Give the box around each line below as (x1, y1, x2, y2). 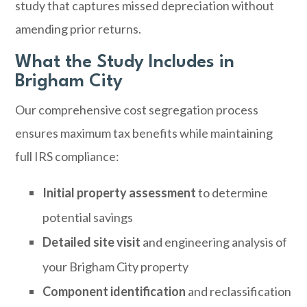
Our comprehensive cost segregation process (15, 102, 259, 117)
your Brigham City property (42, 259, 189, 274)
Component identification (42, 284, 186, 299)
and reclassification (186, 284, 292, 299)
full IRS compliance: (15, 149, 120, 164)
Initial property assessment (42, 185, 197, 200)
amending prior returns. (15, 21, 142, 36)
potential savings (42, 210, 134, 225)
